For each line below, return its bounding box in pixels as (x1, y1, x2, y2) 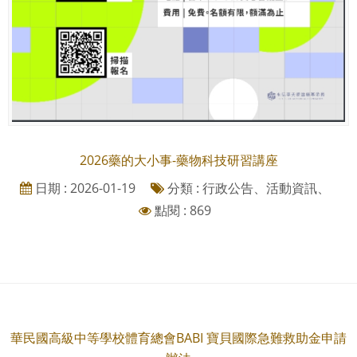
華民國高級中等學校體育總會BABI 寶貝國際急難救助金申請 (10, 328, 347, 347)
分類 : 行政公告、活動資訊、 (163, 178, 330, 197)
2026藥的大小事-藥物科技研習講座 (79, 151, 278, 169)
